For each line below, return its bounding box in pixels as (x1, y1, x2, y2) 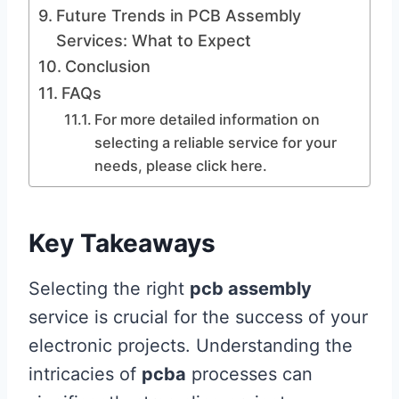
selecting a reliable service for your (94, 134, 337, 151)
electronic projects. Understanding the (28, 335, 353, 356)
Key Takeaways (28, 228, 216, 258)
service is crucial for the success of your (28, 306, 368, 328)
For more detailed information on (94, 110, 320, 128)
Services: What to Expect (55, 31, 251, 50)
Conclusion (64, 57, 151, 76)
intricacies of (28, 363, 142, 385)
